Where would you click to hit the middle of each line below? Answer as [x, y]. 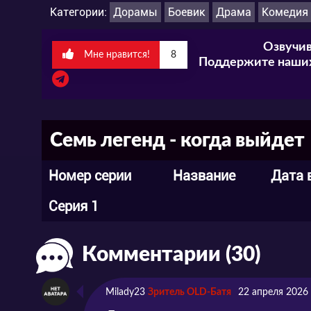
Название [204, 175]
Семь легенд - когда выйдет [177, 140]
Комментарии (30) [171, 254]
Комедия [285, 12]
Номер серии [90, 175]
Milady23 [125, 292]
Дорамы [135, 12]
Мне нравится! [117, 54]
